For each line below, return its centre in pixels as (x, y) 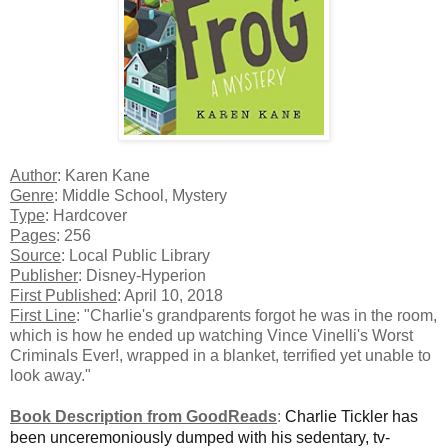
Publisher (44, 275)
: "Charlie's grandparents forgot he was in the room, (256, 315)
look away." (50, 375)
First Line (43, 315)
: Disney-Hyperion (142, 275)
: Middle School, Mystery (140, 195)
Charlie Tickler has (351, 416)
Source (35, 255)
